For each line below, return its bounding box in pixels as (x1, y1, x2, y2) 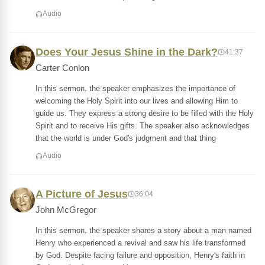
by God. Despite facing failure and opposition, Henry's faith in (35, 251, 245, 260)
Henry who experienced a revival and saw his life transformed (35, 238, 245, 247)
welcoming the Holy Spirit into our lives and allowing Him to (35, 96, 238, 105)
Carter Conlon (35, 63, 89, 73)
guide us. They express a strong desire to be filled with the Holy (35, 109, 254, 118)
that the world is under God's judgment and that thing (35, 134, 216, 143)
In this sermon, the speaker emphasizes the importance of (35, 84, 235, 93)
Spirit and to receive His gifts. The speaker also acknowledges (35, 121, 250, 130)
